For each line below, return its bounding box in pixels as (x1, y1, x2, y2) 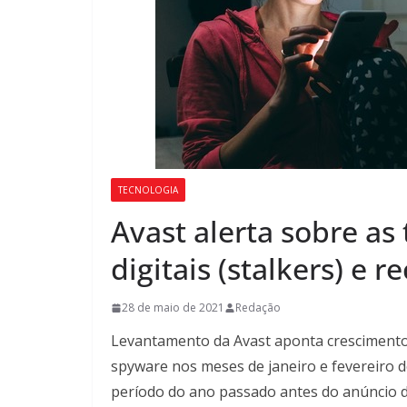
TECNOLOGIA (118, 184, 178, 196)
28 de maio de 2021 (122, 300, 224, 315)
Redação (235, 300, 281, 315)
